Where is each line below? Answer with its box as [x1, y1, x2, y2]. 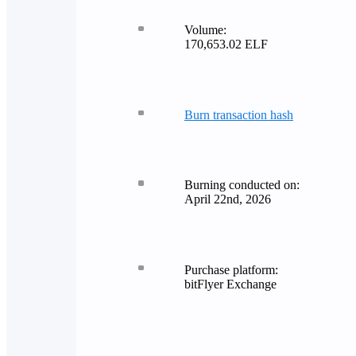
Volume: [184, 23, 226, 37]
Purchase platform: [184, 262, 278, 277]
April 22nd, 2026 [184, 192, 271, 207]
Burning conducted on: [184, 178, 300, 192]
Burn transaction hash [184, 107, 293, 122]
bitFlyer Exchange [184, 277, 277, 291]
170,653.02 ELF [184, 37, 268, 52]
